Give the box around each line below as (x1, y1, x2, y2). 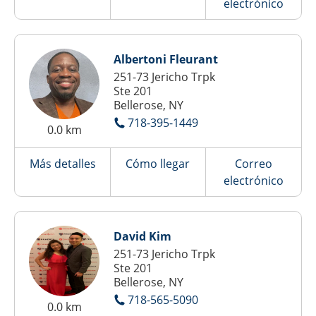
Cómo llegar (126, 156, 190, 171)
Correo (234, 156, 272, 171)
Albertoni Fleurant (114, 51, 218, 67)
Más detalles (29, 156, 96, 171)
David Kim (114, 229, 171, 244)
